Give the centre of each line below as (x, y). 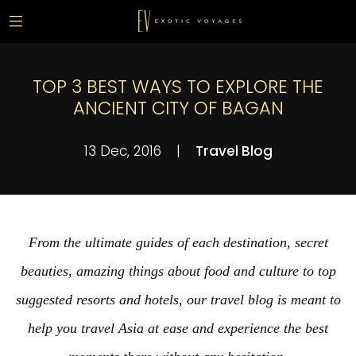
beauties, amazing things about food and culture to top (178, 271)
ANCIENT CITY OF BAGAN (178, 108)
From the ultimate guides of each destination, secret (178, 242)
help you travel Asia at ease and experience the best (178, 328)
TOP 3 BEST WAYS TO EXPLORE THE (178, 87)
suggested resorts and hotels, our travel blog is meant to (178, 300)
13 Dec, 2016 (124, 151)
